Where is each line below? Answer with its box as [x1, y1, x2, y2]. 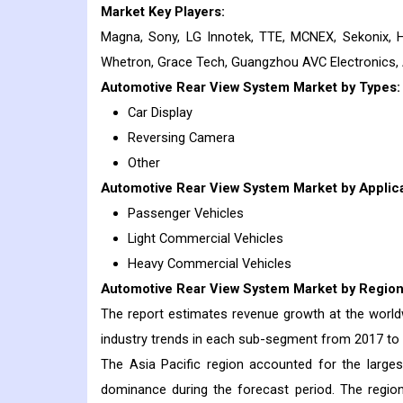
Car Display [128, 104, 193, 121]
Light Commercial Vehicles [128, 230, 283, 247]
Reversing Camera [128, 130, 235, 147]
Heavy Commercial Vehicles [128, 255, 291, 273]
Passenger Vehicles [128, 205, 244, 222]
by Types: [337, 79, 400, 96]
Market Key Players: [101, 4, 225, 21]
